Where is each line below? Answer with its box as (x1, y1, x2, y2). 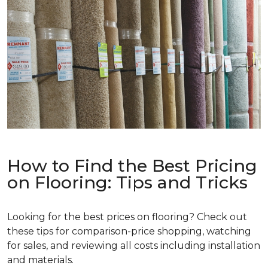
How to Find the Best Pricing (7, 155, 257, 176)
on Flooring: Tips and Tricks (7, 172, 248, 193)
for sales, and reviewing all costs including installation (7, 240, 260, 252)
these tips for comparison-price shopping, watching (7, 226, 251, 237)
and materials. (7, 254, 74, 266)
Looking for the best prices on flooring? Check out (7, 211, 247, 223)
